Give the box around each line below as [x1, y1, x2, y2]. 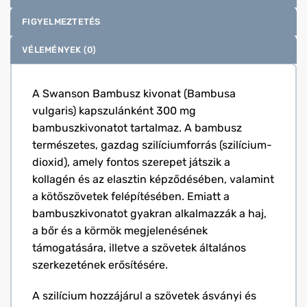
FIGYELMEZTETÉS [22, 16, 101, 27]
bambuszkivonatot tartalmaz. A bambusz [32, 121, 242, 134]
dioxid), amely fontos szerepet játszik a [32, 155, 230, 169]
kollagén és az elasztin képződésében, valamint [32, 172, 274, 186]
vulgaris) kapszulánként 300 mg [32, 103, 196, 117]
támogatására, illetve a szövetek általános [32, 241, 246, 254]
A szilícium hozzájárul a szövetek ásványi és [32, 289, 256, 303]
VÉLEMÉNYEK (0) [22, 44, 97, 55]
